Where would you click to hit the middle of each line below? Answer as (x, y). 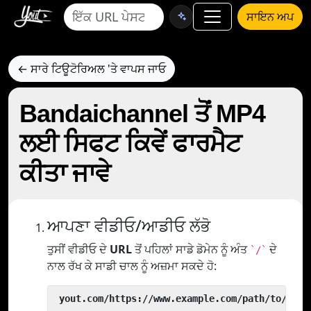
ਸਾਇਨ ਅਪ (270, 17)
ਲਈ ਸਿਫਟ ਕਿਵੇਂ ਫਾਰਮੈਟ (130, 143)
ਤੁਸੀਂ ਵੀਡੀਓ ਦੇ (78, 249)
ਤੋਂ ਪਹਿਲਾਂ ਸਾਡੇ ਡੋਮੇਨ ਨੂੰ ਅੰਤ (191, 249)
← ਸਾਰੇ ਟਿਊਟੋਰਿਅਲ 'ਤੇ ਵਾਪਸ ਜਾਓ (92, 69)
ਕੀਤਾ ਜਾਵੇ (65, 173)
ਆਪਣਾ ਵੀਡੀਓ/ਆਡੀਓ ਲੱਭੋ (129, 226)
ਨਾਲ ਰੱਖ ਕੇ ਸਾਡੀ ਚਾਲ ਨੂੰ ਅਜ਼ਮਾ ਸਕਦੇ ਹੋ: (132, 266)
